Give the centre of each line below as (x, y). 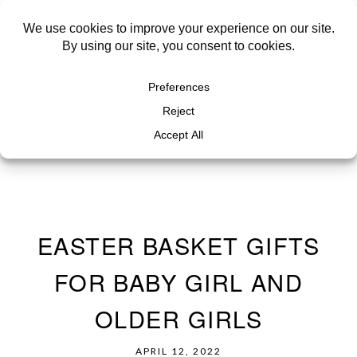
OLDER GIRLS (178, 318)
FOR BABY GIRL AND (178, 282)
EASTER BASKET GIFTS (178, 245)
